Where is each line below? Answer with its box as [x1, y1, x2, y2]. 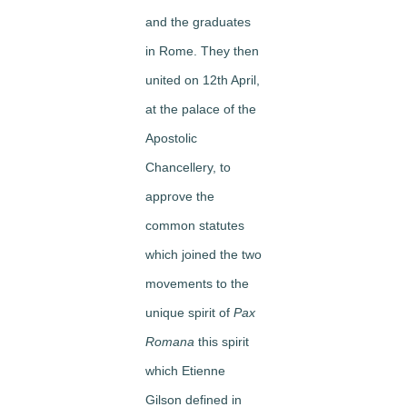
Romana [145, 333, 198, 349]
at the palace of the [145, 101, 256, 116]
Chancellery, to [145, 159, 231, 174]
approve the [145, 188, 214, 203]
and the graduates [145, 14, 251, 29]
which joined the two [145, 246, 262, 262]
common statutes [145, 217, 244, 233]
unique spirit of [145, 304, 233, 320]
